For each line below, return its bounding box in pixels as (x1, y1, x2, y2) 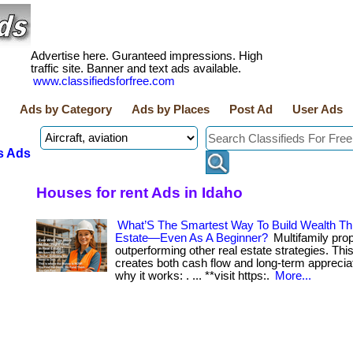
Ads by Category (20, 103, 112, 116)
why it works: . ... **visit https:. (115, 269, 273, 282)
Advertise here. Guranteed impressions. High (31, 50, 262, 62)
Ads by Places (132, 103, 210, 116)
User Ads (292, 103, 343, 116)
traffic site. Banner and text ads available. (31, 62, 241, 75)
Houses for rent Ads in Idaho (36, 184, 243, 201)
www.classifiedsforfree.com (33, 75, 175, 87)
